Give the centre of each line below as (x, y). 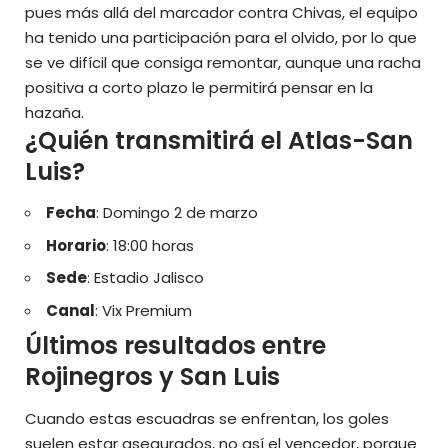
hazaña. (56, 112)
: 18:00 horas (152, 245)
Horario (76, 245)
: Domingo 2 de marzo (179, 213)
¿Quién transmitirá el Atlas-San (219, 140)
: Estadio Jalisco (147, 278)
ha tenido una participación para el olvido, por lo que (221, 37)
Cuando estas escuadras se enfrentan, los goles (207, 418)
